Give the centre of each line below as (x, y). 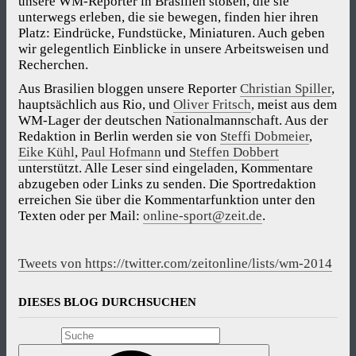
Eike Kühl (46, 153)
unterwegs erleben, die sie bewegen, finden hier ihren (168, 17)
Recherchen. (53, 64)
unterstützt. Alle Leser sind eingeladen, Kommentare (166, 168)
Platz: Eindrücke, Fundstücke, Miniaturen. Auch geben (172, 33)
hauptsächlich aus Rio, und (96, 105)
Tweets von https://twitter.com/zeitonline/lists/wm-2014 (175, 264)
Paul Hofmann (121, 153)
